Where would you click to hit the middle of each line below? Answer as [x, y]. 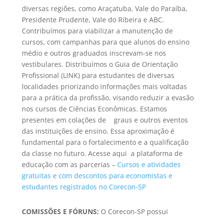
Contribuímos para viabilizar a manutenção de [97, 31]
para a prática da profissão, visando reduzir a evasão [108, 97]
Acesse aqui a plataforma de [134, 153]
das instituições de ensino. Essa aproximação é [98, 131]
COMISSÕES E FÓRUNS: [61, 211]
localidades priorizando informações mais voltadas [104, 86]
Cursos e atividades [149, 164]
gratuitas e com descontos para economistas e [97, 175]
